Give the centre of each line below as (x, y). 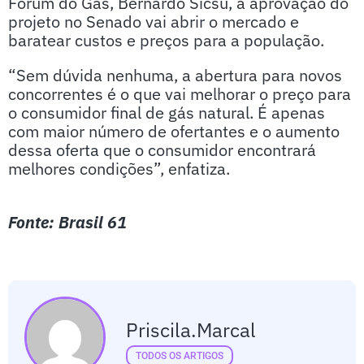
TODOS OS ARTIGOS (180, 355)
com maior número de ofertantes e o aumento (174, 131)
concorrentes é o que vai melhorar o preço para (180, 94)
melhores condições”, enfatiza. (121, 169)
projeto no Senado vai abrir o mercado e (154, 22)
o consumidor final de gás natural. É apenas (167, 113)
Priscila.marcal (191, 329)
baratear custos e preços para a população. (170, 40)
